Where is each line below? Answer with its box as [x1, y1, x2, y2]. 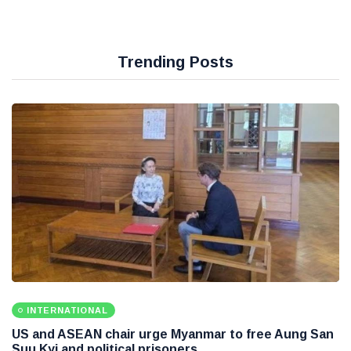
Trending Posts [118, 52, 233, 71]
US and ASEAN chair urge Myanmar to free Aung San [12, 327, 334, 341]
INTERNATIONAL [27, 305, 108, 315]
